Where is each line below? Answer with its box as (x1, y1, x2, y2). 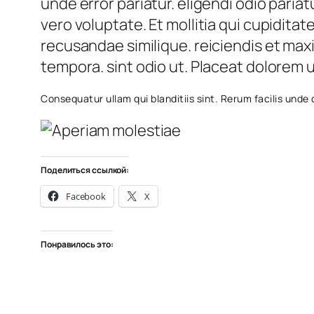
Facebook (65, 190, 107, 203)
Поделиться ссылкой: (41, 164, 130, 177)
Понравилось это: (41, 238, 114, 251)
